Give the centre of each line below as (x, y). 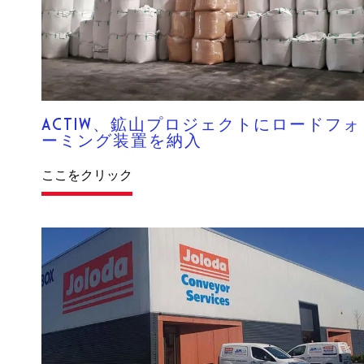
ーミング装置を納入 (122, 141)
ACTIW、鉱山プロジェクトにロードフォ (201, 125)
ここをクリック (87, 175)
